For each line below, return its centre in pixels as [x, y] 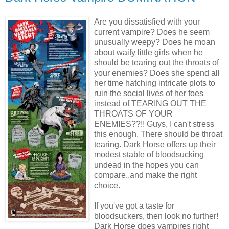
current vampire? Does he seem [152, 32]
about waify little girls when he [148, 53]
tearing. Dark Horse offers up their [155, 145]
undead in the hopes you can [146, 165]
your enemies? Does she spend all [157, 73]
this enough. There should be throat [158, 134]
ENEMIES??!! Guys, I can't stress [154, 124]
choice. [107, 186]
